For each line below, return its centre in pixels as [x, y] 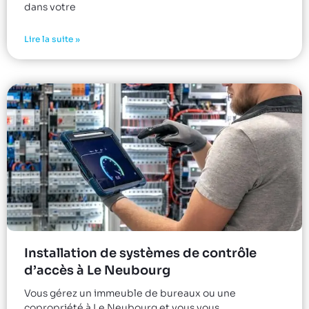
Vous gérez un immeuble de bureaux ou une [130, 293]
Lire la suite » [52, 39]
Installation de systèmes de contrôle [140, 253]
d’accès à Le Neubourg [97, 270]
